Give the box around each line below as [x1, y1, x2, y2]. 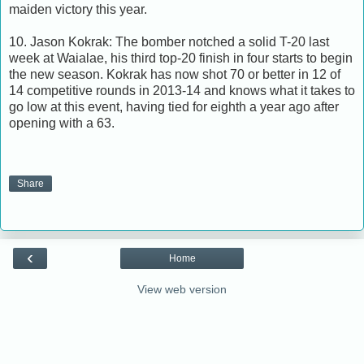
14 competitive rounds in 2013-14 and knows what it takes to [9, 83, 355, 97]
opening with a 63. [9, 115, 115, 130]
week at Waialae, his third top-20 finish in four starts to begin [9, 50, 353, 65]
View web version [137, 283, 227, 297]
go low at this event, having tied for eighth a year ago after [9, 99, 339, 114]
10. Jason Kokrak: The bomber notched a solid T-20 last [9, 34, 329, 49]
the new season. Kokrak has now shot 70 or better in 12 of [9, 67, 340, 81]
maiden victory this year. [9, 2, 147, 16]
